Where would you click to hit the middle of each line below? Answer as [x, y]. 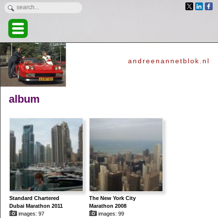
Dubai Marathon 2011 [36, 206]
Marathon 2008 [108, 206]
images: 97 [30, 214]
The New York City [112, 198]
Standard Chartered [34, 198]
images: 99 [110, 214]
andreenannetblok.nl [169, 61]
